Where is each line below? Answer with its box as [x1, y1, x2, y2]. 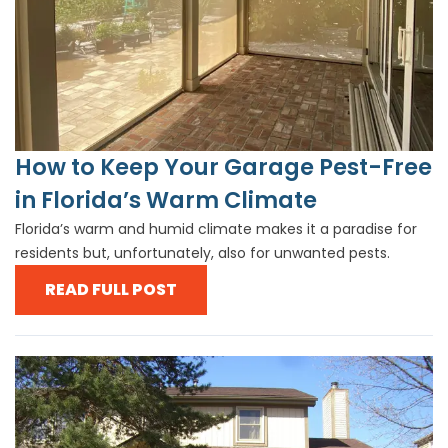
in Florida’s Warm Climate [15, 184, 317, 217]
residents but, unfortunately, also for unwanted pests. [15, 243, 390, 264]
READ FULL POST [45, 278, 177, 302]
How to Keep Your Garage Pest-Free [15, 151, 432, 184]
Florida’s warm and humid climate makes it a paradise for [15, 219, 417, 240]
